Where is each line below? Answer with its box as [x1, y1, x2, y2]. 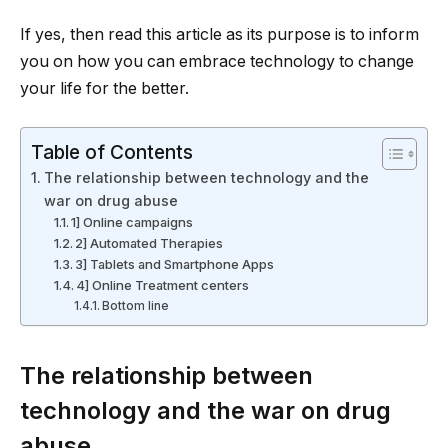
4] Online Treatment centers [76, 277, 250, 294]
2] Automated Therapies [75, 235, 224, 252]
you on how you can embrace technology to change [20, 52, 414, 72]
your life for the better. [20, 79, 189, 99]
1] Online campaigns [71, 214, 194, 231]
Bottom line [102, 299, 170, 314]
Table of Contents [31, 140, 193, 165]
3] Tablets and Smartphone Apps [75, 256, 275, 273]
